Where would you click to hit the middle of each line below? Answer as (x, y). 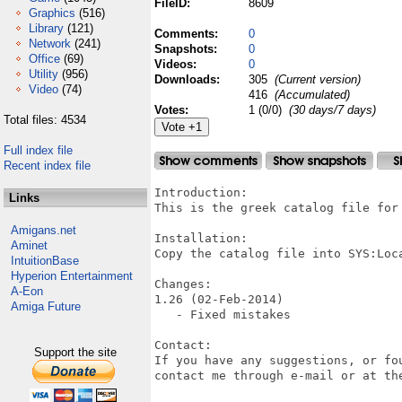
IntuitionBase (45, 261)
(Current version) (316, 79)
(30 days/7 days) (332, 110)
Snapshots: (188, 49)
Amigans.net (44, 230)
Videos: (177, 64)
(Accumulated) (310, 95)
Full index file (38, 150)
